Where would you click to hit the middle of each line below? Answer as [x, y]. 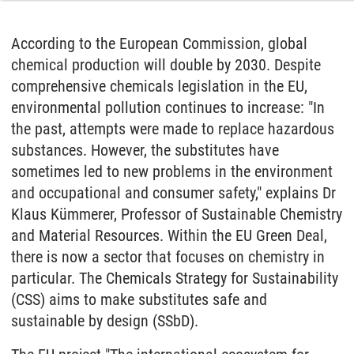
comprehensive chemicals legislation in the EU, [159, 86]
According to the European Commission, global [159, 43]
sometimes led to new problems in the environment [172, 171]
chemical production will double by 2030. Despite [166, 64]
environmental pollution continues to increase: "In [168, 107]
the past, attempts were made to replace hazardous [173, 128]
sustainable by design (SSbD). [105, 320]
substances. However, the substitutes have [145, 150]
